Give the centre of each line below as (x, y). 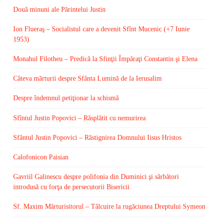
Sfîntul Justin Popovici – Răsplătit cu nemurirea (79, 118)
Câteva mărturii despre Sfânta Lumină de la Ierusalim (87, 79)
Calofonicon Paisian (41, 157)
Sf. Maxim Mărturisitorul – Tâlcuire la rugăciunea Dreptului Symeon (109, 207)
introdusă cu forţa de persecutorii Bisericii (71, 187)
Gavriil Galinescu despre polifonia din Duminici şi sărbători (96, 177)
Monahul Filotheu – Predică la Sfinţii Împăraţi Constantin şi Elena (105, 59)
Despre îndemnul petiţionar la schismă (66, 98)
